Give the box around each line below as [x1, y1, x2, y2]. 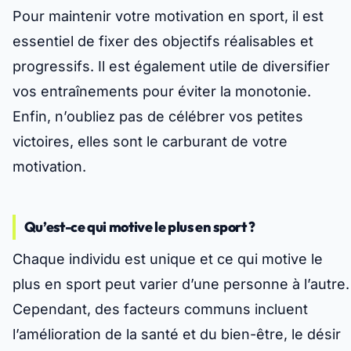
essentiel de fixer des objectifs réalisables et [13, 33, 313, 50]
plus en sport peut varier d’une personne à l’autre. [13, 276, 349, 293]
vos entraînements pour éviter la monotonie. [13, 83, 311, 100]
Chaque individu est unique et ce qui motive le [13, 251, 323, 268]
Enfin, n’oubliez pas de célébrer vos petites [13, 108, 303, 125]
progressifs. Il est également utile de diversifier [13, 58, 330, 75]
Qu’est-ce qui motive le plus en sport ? [24, 218, 255, 237]
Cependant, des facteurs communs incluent [13, 301, 308, 318]
